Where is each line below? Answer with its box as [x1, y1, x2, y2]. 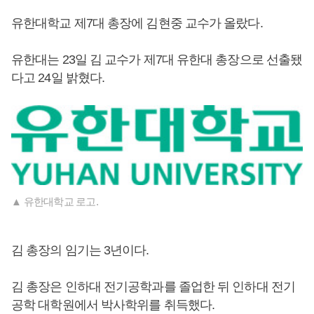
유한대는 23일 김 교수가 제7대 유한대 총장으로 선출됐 [11, 53, 303, 67]
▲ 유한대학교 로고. [11, 195, 98, 207]
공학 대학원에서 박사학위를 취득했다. [11, 297, 214, 312]
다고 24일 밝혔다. [11, 71, 108, 85]
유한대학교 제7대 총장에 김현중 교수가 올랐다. [11, 16, 263, 30]
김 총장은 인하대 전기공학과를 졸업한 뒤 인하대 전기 [11, 279, 295, 294]
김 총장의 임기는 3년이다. [11, 243, 149, 257]
